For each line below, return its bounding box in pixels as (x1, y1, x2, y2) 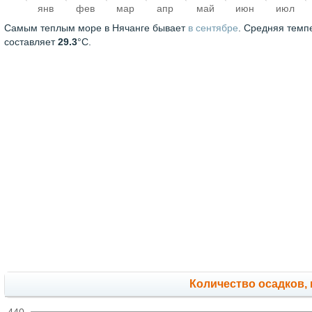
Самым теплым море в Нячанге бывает (4, 22, 188, 34)
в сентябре (188, 22, 238, 34)
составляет (4, 36, 58, 48)
